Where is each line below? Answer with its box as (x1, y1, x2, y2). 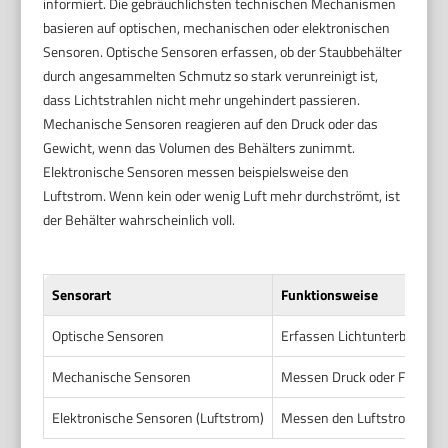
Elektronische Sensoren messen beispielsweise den (43, 160, 350, 182)
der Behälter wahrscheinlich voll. (43, 208, 236, 230)
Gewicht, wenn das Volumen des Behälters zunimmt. (43, 136, 356, 158)
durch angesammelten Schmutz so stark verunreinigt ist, (43, 64, 379, 86)
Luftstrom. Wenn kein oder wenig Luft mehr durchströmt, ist (43, 184, 401, 206)
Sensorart (52, 283, 112, 305)
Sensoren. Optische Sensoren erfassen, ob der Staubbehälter (43, 40, 403, 62)
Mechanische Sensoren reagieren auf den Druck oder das (43, 112, 379, 134)
